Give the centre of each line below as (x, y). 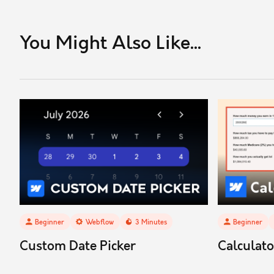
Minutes (153, 222)
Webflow (99, 222)
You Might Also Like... (110, 44)
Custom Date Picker (78, 246)
